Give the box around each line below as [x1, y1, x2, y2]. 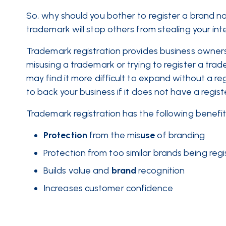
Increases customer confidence [43, 183, 173, 194]
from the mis [89, 130, 141, 141]
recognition [138, 165, 185, 176]
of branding [157, 130, 205, 141]
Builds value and [43, 165, 109, 176]
